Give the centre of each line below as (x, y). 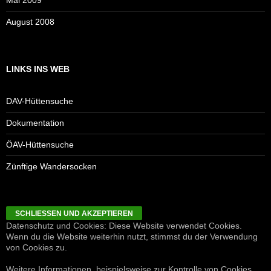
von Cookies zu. (37, 247)
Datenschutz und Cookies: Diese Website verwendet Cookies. (124, 225)
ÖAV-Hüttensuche (40, 144)
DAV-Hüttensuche (40, 101)
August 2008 (30, 21)
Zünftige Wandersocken (51, 166)
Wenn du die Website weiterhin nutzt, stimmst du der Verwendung (132, 236)
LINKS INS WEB (38, 69)
